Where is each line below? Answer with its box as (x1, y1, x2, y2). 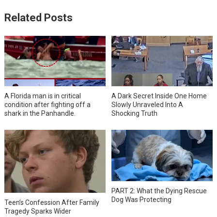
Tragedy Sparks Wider (4, 207, 71, 216)
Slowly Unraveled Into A (111, 100, 184, 108)
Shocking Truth (111, 109, 158, 117)
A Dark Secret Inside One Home (111, 92, 207, 100)
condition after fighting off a (4, 100, 91, 108)
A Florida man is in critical (4, 92, 81, 100)
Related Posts (4, 11, 73, 24)
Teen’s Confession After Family (4, 199, 99, 207)
